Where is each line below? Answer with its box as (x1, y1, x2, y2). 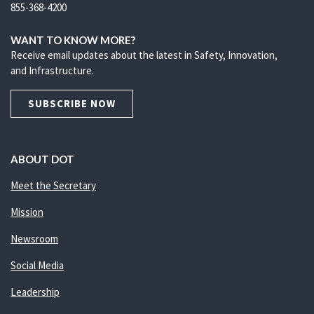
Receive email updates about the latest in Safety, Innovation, (11, 48, 278, 62)
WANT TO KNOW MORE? (11, 34, 135, 46)
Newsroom (11, 232, 58, 245)
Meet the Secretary (11, 179, 96, 192)
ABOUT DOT (11, 153, 74, 165)
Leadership (11, 285, 60, 299)
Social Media (11, 259, 64, 272)
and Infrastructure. (11, 64, 94, 77)
